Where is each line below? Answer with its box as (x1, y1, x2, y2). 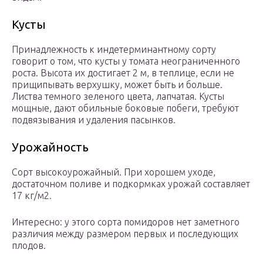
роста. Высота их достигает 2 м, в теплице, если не (12, 68, 234, 79)
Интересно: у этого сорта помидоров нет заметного (12, 217, 240, 228)
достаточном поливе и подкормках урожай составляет (12, 178, 250, 190)
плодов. (12, 240, 46, 251)
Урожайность (12, 140, 89, 154)
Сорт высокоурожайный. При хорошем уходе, (12, 167, 215, 178)
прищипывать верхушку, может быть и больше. (12, 79, 222, 90)
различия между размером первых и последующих (12, 228, 238, 240)
